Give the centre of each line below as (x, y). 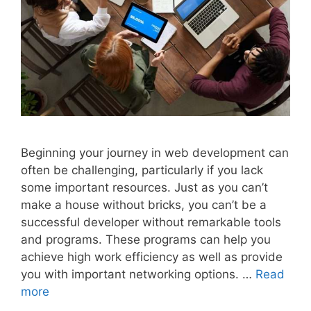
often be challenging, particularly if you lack (142, 170)
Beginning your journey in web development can (155, 153)
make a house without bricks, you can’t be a (144, 205)
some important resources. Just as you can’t (144, 188)
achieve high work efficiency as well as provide (152, 257)
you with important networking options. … (138, 275)
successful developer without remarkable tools (151, 222)
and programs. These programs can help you (146, 240)
